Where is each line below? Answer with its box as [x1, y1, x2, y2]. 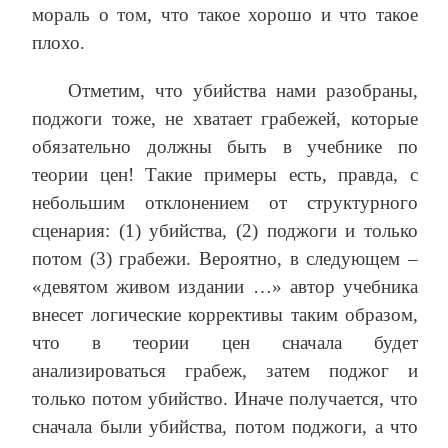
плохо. [32, 32, 85, 54]
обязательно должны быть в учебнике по [32, 136, 418, 158]
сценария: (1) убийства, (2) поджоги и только [32, 220, 418, 242]
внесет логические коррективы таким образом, [32, 304, 418, 326]
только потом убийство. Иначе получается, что [32, 388, 418, 410]
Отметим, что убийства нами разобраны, [68, 80, 418, 102]
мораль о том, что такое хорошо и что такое [32, 4, 418, 26]
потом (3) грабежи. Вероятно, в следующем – [32, 248, 418, 270]
